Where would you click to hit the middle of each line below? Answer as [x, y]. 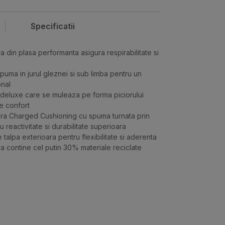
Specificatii [52, 26]
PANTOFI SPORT [68, 214]
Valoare [54, 192]
